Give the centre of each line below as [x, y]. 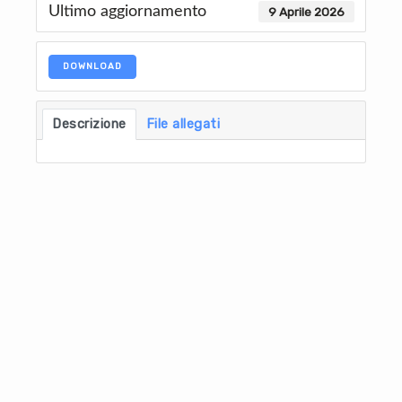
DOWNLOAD [92, 67]
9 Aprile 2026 [306, 11]
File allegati [183, 123]
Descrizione [89, 123]
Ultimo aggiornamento [127, 11]
